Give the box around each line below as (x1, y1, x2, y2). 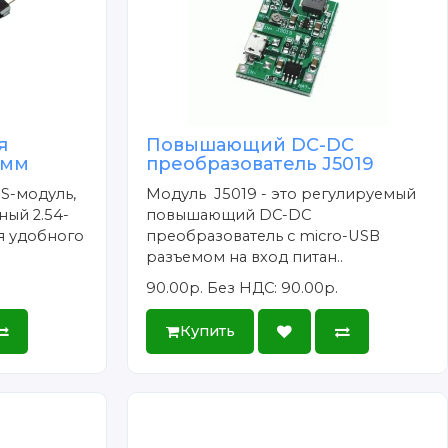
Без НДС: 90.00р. (207, 278, 339, 297)
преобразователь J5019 (146, 152, 375, 175)
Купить (179, 322, 235, 341)
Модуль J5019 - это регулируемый (146, 184, 417, 203)
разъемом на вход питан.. (146, 247, 344, 266)
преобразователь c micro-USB (146, 226, 381, 245)
